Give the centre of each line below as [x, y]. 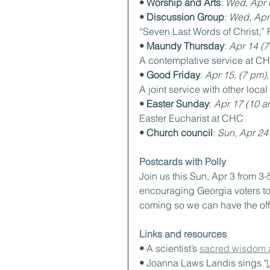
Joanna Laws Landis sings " [206, 263]
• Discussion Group [182, 17]
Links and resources [183, 234]
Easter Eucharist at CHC [191, 118]
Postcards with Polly [183, 162]
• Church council [176, 133]
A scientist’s [173, 248]
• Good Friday [170, 75]
